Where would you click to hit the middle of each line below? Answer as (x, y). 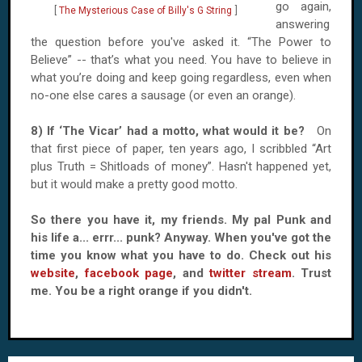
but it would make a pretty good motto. (134, 184)
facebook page (128, 273)
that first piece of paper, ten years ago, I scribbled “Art (181, 149)
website (53, 273)
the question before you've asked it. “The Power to (181, 42)
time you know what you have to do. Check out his (181, 255)
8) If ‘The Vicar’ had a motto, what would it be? (174, 131)
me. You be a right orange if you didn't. (143, 291)
